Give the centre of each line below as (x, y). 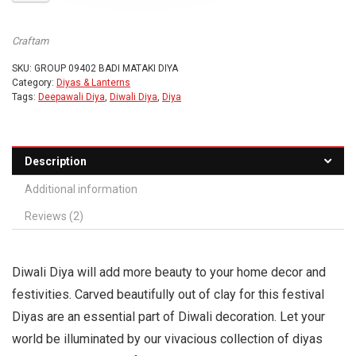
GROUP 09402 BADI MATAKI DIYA (106, 69)
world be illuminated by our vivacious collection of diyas (167, 339)
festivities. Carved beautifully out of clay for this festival (168, 295)
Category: (34, 83)
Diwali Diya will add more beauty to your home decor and (169, 273)
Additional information (81, 190)
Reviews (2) (54, 217)
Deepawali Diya (72, 97)
